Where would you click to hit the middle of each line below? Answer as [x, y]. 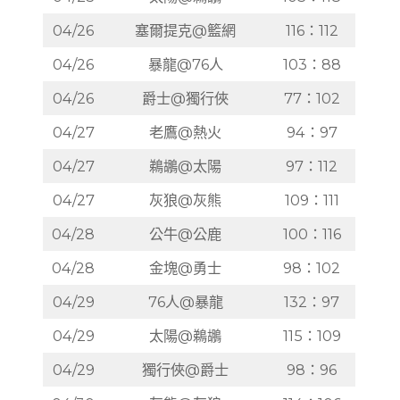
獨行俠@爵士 [186, 369]
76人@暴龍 [185, 301]
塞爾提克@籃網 [186, 30]
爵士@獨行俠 [186, 98]
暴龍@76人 [185, 64]
